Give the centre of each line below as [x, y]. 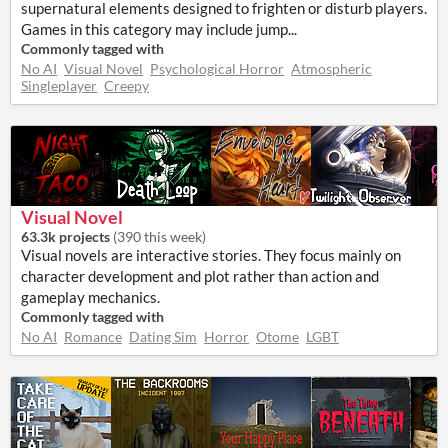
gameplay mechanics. [90, 297]
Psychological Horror [217, 68]
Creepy [126, 85]
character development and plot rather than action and [200, 276]
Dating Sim [163, 336]
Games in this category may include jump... [159, 29]
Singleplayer [59, 85]
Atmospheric [331, 68]
